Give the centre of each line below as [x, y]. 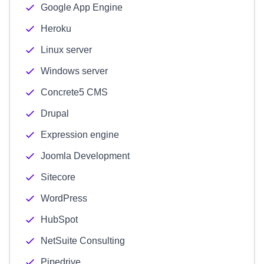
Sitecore [58, 177]
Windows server [74, 71]
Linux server [66, 50]
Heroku [56, 29]
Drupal [55, 113]
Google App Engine [82, 7]
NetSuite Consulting [83, 241]
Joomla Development [85, 156]
